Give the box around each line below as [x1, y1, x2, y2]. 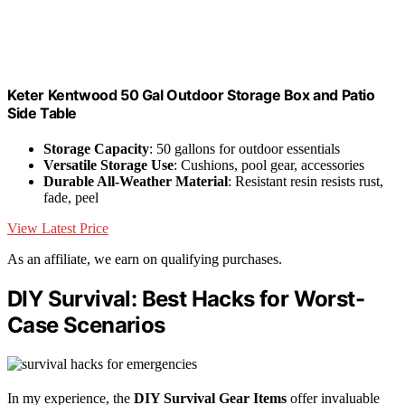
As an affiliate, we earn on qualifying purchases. [7, 251, 282, 268]
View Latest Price [7, 221, 108, 237]
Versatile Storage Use [43, 157, 174, 174]
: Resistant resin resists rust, [228, 174, 383, 190]
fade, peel [43, 190, 99, 206]
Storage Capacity [43, 141, 149, 157]
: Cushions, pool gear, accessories [174, 157, 364, 174]
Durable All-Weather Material [43, 174, 228, 190]
